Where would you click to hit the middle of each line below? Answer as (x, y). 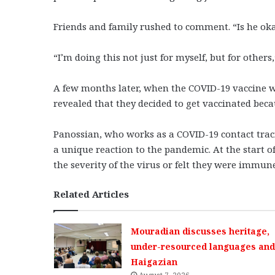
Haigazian (154, 261)
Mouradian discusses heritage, (200, 231)
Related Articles (91, 194)
